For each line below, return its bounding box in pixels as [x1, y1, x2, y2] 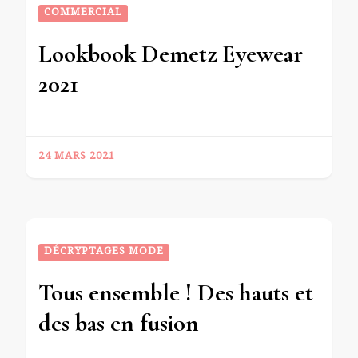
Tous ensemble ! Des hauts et [38, 277, 313, 308]
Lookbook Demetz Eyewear [38, 38, 303, 69]
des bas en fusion [38, 308, 199, 338]
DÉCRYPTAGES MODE [44, 243, 164, 261]
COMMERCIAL [44, 4, 122, 22]
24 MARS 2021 [38, 148, 115, 166]
